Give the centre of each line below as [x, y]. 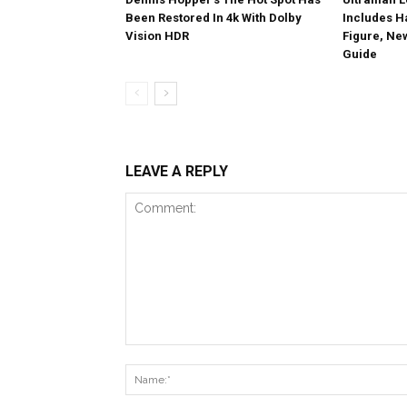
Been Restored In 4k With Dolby [213, 18]
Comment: [155, 353]
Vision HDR [157, 36]
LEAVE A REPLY [177, 171]
